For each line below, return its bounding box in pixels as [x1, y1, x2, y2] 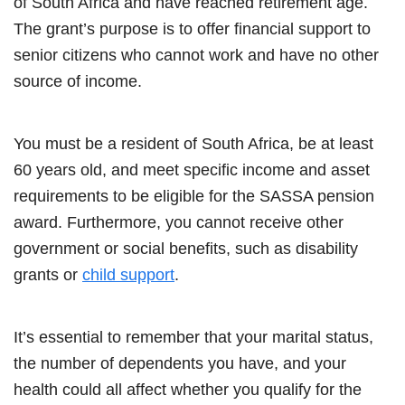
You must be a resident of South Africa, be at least [14, 134, 373, 153]
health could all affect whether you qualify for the [14, 380, 362, 399]
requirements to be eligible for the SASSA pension [14, 186, 374, 205]
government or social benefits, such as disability [14, 239, 358, 258]
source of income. [14, 71, 142, 90]
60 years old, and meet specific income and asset [14, 160, 370, 179]
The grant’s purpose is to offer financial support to [14, 19, 371, 38]
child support [82, 265, 174, 284]
